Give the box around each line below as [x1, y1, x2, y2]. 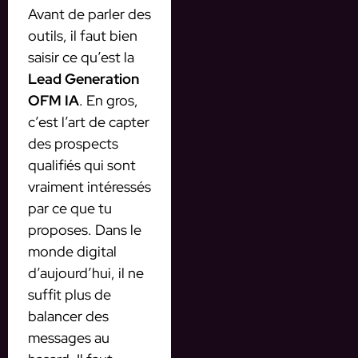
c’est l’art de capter [28, 113, 149, 132]
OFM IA [28, 91, 79, 110]
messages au [28, 328, 109, 348]
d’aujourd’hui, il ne [28, 264, 144, 283]
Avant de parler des [28, 5, 151, 24]
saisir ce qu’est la [28, 48, 134, 67]
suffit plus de [28, 285, 111, 304]
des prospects [28, 134, 118, 153]
